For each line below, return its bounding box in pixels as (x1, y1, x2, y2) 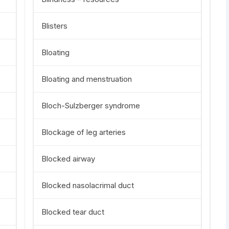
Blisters (41, 21, 67, 31)
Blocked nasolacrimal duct (41, 180, 134, 190)
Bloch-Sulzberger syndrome (41, 101, 140, 110)
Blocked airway (41, 154, 95, 164)
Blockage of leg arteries (41, 127, 126, 137)
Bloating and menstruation (41, 74, 132, 84)
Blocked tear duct (41, 207, 104, 217)
